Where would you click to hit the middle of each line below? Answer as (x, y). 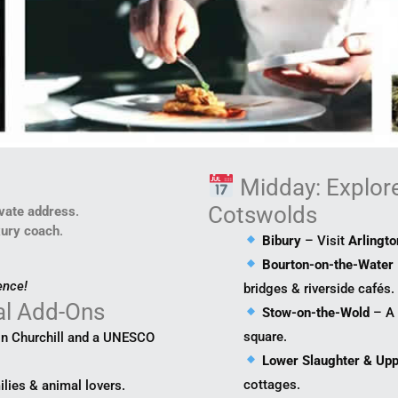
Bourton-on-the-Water (328, 264)
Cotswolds (263, 215)
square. (265, 336)
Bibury (282, 240)
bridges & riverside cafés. (319, 288)
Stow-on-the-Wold (316, 312)
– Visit (325, 240)
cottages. (272, 384)
